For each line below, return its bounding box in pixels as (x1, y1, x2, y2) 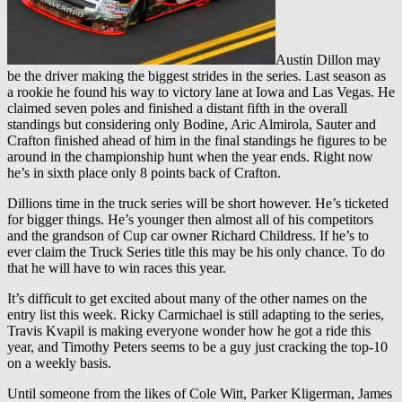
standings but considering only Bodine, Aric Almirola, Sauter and (7, 117, 376, 133)
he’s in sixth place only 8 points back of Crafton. (7, 165, 281, 181)
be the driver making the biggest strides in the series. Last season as (7, 68, 386, 84)
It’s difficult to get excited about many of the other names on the (7, 291, 367, 307)
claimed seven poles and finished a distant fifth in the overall (7, 100, 347, 117)
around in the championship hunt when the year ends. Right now (7, 149, 373, 165)
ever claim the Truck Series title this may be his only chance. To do (7, 244, 385, 260)
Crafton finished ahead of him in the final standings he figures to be (7, 133, 387, 149)
